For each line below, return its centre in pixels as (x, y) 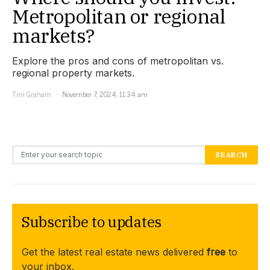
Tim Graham (32, 94)
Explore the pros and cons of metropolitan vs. (118, 61)
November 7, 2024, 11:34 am (105, 94)
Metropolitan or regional (119, 16)
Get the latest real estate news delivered (114, 252)
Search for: (27, 150)
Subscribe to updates (92, 221)
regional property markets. (73, 73)
